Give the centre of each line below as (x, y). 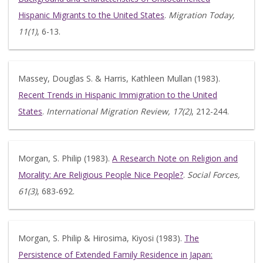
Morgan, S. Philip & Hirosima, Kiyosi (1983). (101, 238)
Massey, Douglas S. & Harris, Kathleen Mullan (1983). (119, 78)
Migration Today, (202, 15)
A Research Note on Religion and (175, 158)
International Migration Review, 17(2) (119, 111)
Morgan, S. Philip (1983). (65, 158)
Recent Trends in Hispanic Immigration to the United (118, 95)
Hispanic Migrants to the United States (91, 15)
